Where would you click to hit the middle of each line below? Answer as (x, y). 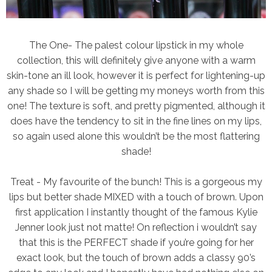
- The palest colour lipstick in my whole (155, 46)
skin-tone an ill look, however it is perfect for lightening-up (136, 76)
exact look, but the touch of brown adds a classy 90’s (136, 258)
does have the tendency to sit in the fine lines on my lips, (136, 121)
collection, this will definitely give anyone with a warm (136, 61)
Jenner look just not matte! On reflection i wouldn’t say (136, 228)
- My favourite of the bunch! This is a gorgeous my (148, 182)
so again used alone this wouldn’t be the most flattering (136, 137)
